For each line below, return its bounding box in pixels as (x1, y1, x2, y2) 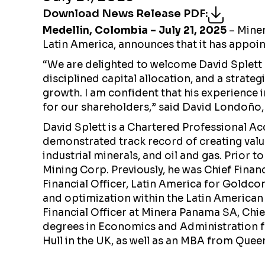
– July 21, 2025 (150, 24, 227, 37)
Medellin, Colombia (43, 24, 148, 37)
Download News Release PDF (43, 7, 205, 20)
